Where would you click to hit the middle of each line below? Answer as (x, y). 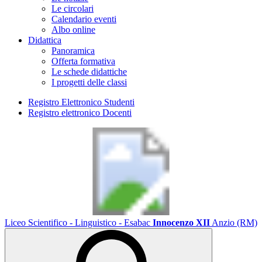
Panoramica (73, 51)
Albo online (73, 30)
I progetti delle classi (89, 82)
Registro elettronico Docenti (80, 113)
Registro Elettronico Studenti (81, 102)
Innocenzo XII (181, 223)
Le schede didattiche (89, 72)
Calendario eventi (84, 19)
